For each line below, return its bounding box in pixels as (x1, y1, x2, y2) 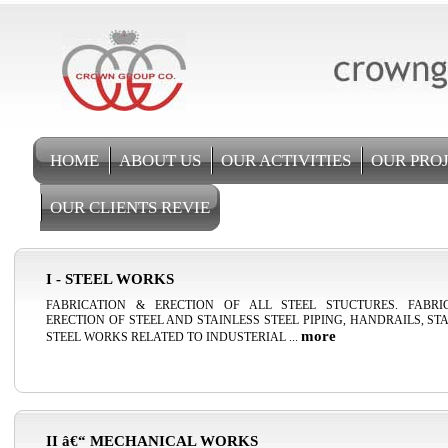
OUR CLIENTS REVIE (50, 198, 210, 217)
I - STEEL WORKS (46, 271, 174, 287)
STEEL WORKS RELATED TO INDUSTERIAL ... (46, 330, 301, 344)
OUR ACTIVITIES (221, 151, 351, 170)
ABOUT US (119, 151, 201, 170)
